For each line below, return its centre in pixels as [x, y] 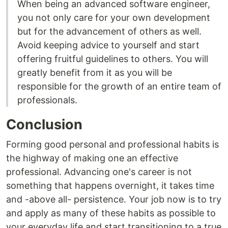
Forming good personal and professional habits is [112, 145]
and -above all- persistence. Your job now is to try [114, 199]
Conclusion [44, 125]
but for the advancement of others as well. [109, 32]
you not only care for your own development [114, 18]
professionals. [47, 100]
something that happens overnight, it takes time [110, 186]
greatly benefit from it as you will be [95, 73]
